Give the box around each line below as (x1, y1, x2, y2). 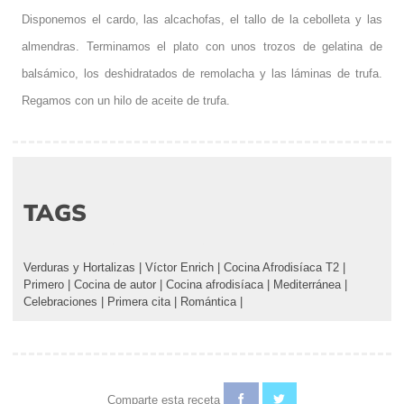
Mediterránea (273, 278, 341, 292)
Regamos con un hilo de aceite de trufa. (22, 94, 230, 108)
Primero (23, 278, 64, 292)
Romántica (180, 295, 236, 309)
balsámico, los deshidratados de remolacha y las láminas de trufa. (22, 67, 382, 81)
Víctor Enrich (145, 261, 214, 275)
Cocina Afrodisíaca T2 (224, 261, 339, 275)
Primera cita (107, 295, 170, 309)
